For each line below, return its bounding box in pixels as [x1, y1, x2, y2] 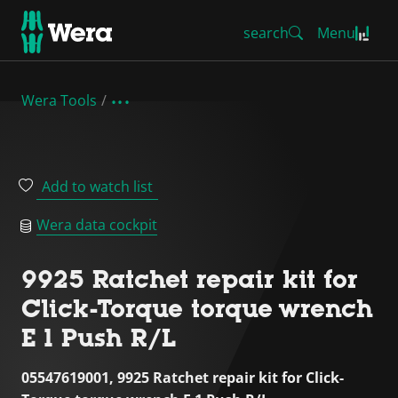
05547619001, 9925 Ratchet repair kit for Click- [21, 368, 344, 387]
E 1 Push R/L [21, 323, 176, 352]
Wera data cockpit [36, 215, 157, 235]
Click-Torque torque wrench [21, 294, 373, 322]
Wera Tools [21, 91, 97, 110]
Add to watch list [42, 177, 153, 196]
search [243, 23, 289, 43]
